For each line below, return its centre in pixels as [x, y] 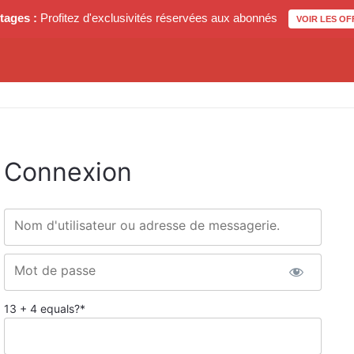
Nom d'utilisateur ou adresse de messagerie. [147, 225]
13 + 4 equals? [42, 308]
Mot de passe [55, 270]
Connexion [68, 172]
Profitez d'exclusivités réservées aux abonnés [158, 18]
